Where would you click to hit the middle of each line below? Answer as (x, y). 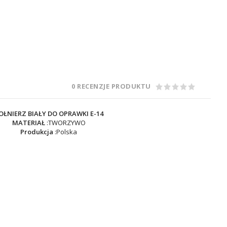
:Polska (65, 132)
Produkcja (37, 132)
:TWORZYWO (65, 123)
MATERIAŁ (28, 123)
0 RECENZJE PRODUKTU (111, 86)
